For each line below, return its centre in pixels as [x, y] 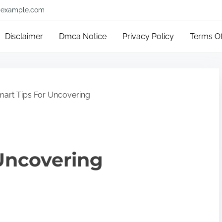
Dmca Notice [83, 36]
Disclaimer [24, 36]
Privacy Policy [148, 36]
